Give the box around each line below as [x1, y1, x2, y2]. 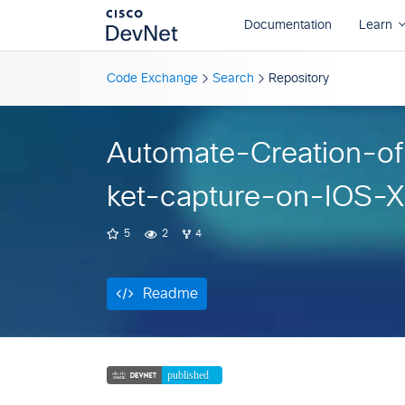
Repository [268, 72, 329, 85]
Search [212, 72, 254, 85]
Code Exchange [107, 72, 198, 85]
